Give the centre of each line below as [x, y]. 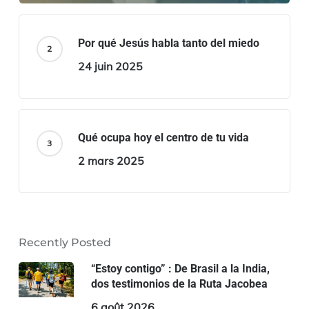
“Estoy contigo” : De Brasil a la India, [180, 268]
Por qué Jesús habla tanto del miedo [168, 43]
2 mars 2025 [111, 160]
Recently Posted [64, 242]
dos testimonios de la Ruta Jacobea [179, 283]
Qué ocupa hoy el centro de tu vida [163, 137]
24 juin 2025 [110, 66]
